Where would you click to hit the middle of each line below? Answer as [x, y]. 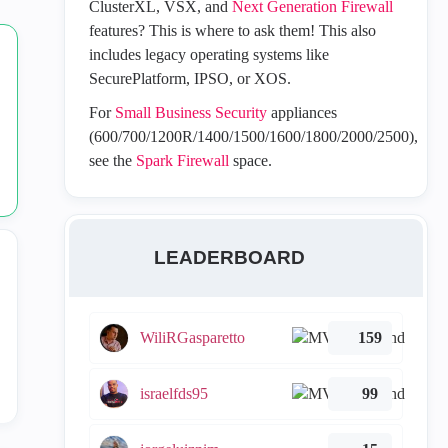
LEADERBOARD [230, 257]
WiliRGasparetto [192, 337]
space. [250, 160]
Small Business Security [190, 112]
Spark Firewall [182, 160]
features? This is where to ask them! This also [232, 30]
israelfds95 [173, 393]
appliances [301, 112]
